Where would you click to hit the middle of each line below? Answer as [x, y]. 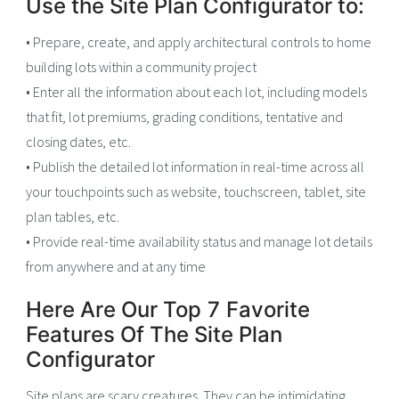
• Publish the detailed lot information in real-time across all [195, 167]
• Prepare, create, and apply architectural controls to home [199, 42]
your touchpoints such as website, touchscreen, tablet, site [196, 192]
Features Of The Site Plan [155, 335]
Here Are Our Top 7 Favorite [168, 310]
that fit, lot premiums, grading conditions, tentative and [185, 117]
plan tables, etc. [73, 217]
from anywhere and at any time [116, 267]
